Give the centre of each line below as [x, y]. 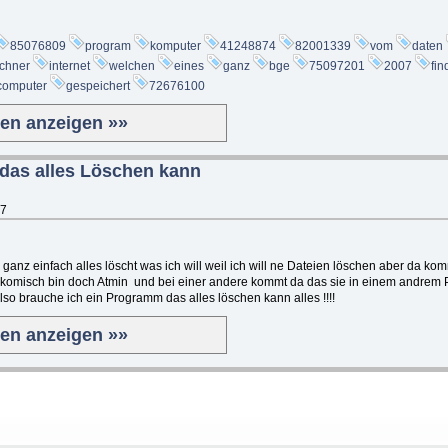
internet [69, 65]
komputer [175, 45]
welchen [132, 65]
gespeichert [98, 85]
